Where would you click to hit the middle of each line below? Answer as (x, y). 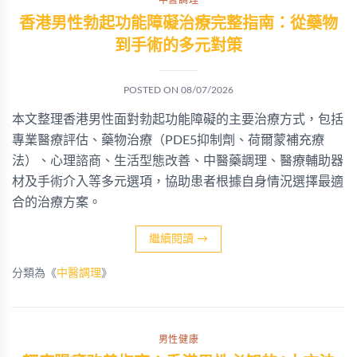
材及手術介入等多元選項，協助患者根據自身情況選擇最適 (178, 182)
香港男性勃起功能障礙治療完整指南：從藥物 (178, 24)
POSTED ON (152, 90)
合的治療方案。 (57, 202)
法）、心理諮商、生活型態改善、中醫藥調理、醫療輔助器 (178, 161)
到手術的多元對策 (178, 46)
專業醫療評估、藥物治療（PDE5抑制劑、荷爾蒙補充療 (168, 140)
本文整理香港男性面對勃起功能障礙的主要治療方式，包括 (178, 120)
